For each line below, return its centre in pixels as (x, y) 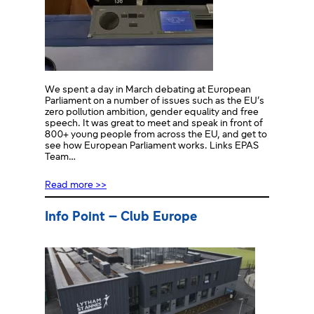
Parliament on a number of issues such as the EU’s (155, 101)
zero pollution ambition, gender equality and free (152, 112)
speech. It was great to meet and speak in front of (154, 123)
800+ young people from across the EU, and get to (156, 135)
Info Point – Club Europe (121, 217)
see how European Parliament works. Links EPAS (152, 146)
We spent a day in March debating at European (148, 90)
